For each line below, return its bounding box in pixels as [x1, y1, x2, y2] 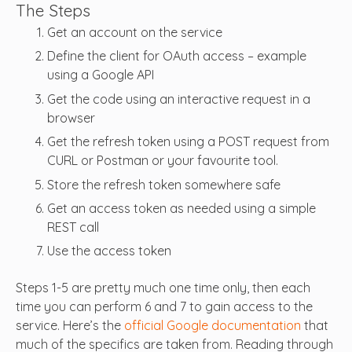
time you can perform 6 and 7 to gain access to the [16, 298, 313, 314]
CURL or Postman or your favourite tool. [47, 152, 278, 169]
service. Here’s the [16, 317, 124, 333]
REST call [47, 218, 99, 235]
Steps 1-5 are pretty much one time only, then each [16, 279, 310, 295]
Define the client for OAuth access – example [47, 48, 306, 64]
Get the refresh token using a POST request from [47, 134, 329, 150]
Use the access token [47, 243, 171, 259]
